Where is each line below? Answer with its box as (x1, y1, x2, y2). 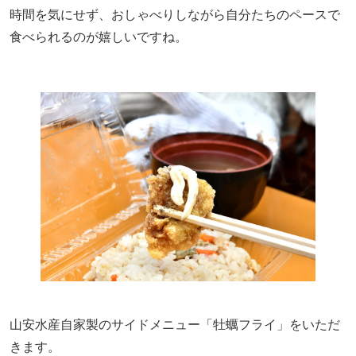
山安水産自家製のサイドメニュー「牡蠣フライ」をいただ (10, 315, 340, 333)
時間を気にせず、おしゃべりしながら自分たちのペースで (10, 5, 340, 23)
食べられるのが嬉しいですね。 (10, 27, 188, 45)
